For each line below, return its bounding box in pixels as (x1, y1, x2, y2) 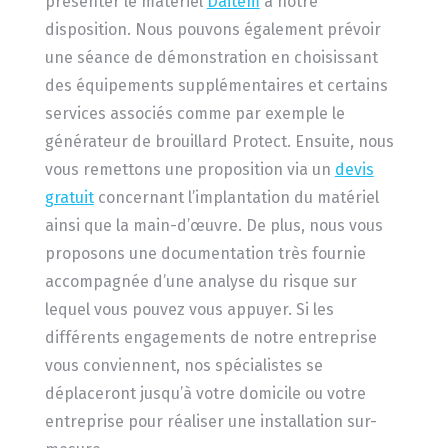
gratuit (44, 188, 94, 208)
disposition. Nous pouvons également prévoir (44, 20, 381, 40)
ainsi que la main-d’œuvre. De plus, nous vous (44, 216, 383, 236)
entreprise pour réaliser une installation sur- (44, 412, 377, 432)
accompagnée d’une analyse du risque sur (44, 272, 357, 292)
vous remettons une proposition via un (44, 160, 335, 180)
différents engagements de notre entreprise (44, 328, 377, 348)
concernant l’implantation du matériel (93, 188, 379, 208)
